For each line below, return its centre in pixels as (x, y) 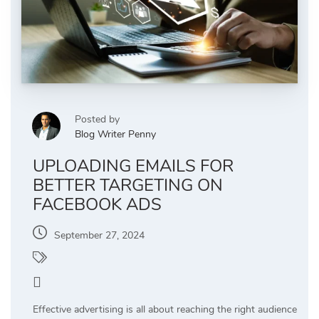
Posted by (97, 119)
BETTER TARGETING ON (128, 185)
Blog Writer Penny (115, 134)
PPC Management (94, 260)
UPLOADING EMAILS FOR (133, 166)
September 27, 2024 (99, 235)
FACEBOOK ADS (97, 204)
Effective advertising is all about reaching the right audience (165, 309)
